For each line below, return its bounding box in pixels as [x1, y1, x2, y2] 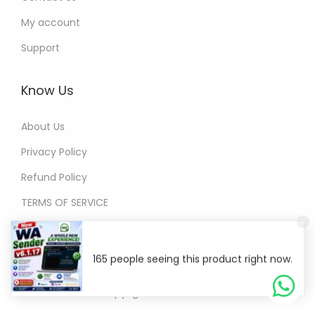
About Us [21, 119, 65, 134]
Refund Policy [21, 169, 87, 184]
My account [21, 15, 80, 30]
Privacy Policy [21, 144, 87, 159]
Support [21, 40, 60, 55]
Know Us [21, 81, 74, 99]
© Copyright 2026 [89, 285, 179, 300]
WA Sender [179, 287, 226, 298]
